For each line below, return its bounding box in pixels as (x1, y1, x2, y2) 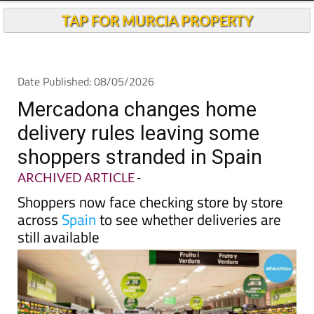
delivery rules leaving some (18, 147, 259, 171)
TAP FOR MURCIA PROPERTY (61, 38, 253, 55)
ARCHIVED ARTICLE (18, 196, 135, 211)
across (18, 234, 62, 257)
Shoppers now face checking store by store (18, 217, 283, 239)
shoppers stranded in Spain (18, 171, 262, 195)
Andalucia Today (123, 5, 207, 24)
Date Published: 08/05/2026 (18, 99, 154, 116)
